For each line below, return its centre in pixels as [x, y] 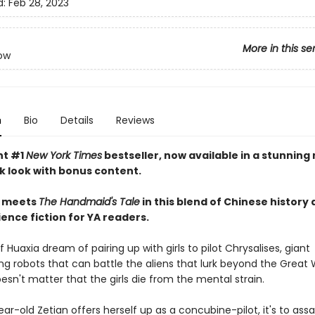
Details [77, 120]
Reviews [135, 120]
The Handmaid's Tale [89, 202]
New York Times [64, 155]
